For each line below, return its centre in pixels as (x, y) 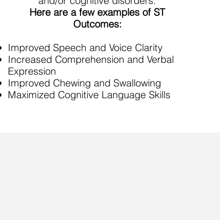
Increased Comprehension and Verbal (91, 59)
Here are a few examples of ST (97, 12)
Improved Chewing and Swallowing (85, 83)
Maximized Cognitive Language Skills (89, 95)
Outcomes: (97, 24)
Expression (32, 71)
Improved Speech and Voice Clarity (85, 47)
